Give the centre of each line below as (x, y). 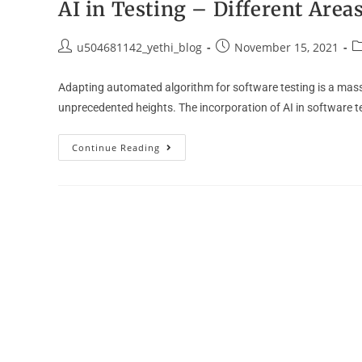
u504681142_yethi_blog (139, 47)
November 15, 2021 (286, 47)
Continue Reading (116, 147)
